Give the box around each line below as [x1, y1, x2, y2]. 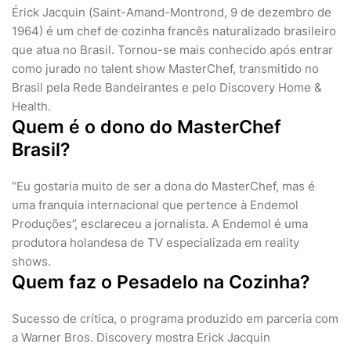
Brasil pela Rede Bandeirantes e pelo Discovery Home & [12, 80, 322, 96]
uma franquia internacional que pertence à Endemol [12, 197, 299, 213]
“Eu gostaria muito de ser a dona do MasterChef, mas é [12, 179, 315, 194]
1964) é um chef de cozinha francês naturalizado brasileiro [12, 24, 336, 39]
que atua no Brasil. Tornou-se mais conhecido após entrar [12, 42, 333, 58]
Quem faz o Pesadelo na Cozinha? [12, 271, 310, 294]
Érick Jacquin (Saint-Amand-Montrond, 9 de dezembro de [12, 5, 331, 20]
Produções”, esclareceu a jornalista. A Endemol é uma [12, 216, 308, 232]
